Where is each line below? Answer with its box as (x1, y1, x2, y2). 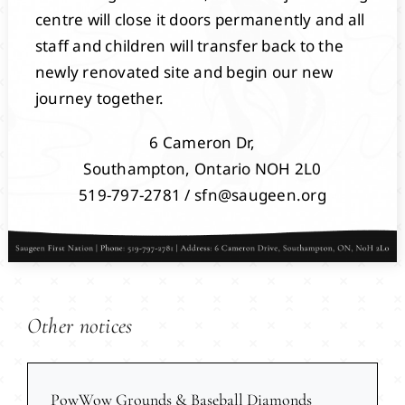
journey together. (34, 87, 165, 108)
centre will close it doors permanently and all (34, 8, 365, 30)
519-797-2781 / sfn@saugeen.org (79, 184, 326, 205)
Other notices (26, 313, 133, 340)
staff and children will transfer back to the (34, 34, 344, 56)
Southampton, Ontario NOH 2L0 (83, 157, 322, 179)
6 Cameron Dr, (149, 131, 256, 153)
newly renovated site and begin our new (34, 61, 334, 82)
